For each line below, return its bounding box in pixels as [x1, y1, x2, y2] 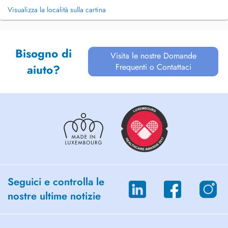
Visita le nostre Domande [110, 50, 196, 62]
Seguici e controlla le [8, 175, 104, 189]
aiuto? [27, 62, 61, 78]
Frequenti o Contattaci [115, 61, 191, 73]
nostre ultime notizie [8, 189, 101, 204]
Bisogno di [15, 45, 72, 62]
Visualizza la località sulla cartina [8, 5, 106, 15]
